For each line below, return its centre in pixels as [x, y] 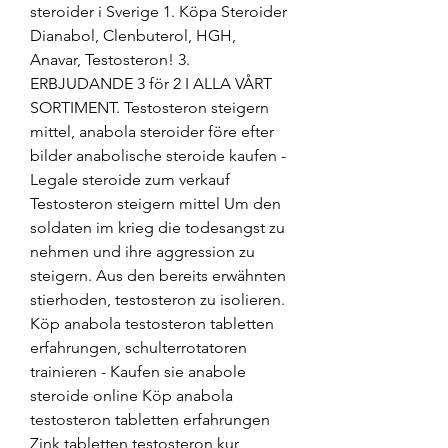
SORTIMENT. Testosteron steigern [149, 107]
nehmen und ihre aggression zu [142, 251]
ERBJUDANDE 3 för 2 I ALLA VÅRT [151, 83]
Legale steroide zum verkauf [130, 179]
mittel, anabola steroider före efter [152, 131]
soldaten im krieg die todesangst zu [157, 227]
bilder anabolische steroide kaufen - [158, 155]
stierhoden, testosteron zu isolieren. [157, 299]
